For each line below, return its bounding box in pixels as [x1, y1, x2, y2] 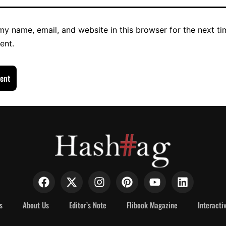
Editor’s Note [69, 199, 106, 210]
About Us [23, 199, 49, 210]
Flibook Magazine [127, 199, 178, 210]
